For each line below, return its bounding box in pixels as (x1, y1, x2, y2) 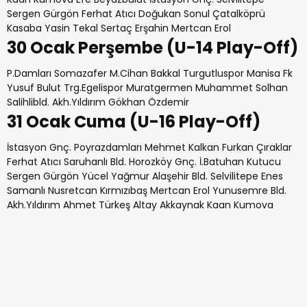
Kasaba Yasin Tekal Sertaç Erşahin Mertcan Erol (7, 21, 231, 35)
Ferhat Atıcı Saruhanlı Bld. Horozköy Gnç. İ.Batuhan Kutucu (7, 155, 281, 169)
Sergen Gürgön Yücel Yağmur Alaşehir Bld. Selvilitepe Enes (7, 169, 283, 183)
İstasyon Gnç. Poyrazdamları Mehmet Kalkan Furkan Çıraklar (7, 140, 292, 154)
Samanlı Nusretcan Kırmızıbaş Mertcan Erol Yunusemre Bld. (7, 184, 286, 197)
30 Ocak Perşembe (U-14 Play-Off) (7, 36, 298, 59)
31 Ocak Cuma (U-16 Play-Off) (7, 110, 260, 133)
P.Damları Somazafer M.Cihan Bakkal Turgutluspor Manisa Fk (7, 66, 293, 80)
